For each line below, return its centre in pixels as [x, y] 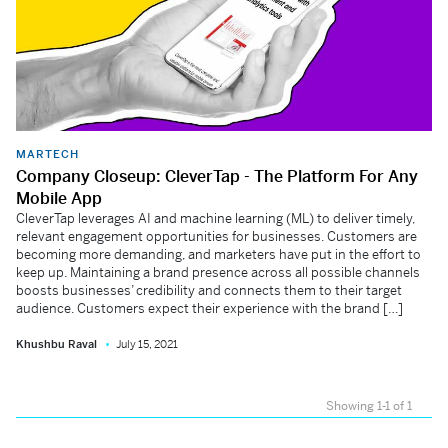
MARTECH [47, 154]
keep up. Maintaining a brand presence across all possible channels [218, 272]
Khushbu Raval [56, 344]
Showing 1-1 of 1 [369, 406]
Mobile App [59, 198]
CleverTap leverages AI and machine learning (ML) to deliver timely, [215, 218]
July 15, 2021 [147, 344]
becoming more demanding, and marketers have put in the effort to [218, 254]
